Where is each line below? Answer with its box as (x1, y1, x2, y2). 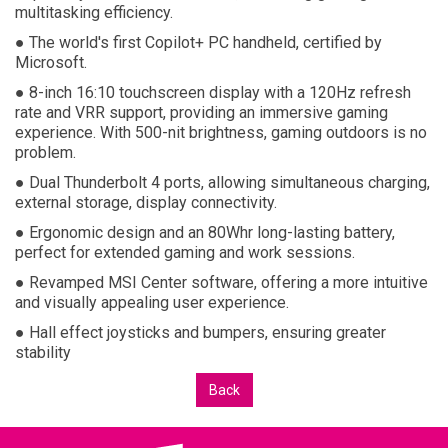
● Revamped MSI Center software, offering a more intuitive (15, 272, 428, 292)
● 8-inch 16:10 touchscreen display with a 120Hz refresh (15, 82, 411, 102)
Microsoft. (15, 52, 91, 72)
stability (15, 342, 71, 362)
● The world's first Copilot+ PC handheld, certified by (15, 32, 382, 52)
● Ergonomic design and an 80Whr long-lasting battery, (15, 222, 395, 242)
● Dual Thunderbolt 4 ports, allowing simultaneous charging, (15, 172, 430, 192)
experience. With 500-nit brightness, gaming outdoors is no (15, 122, 427, 142)
